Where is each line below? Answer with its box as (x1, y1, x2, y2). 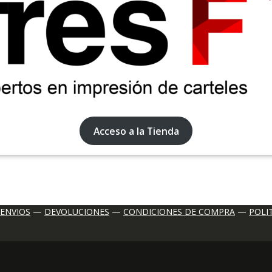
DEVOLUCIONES (44, 206, 109, 218)
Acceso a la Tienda (93, 124, 179, 138)
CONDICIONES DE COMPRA (123, 206, 235, 218)
